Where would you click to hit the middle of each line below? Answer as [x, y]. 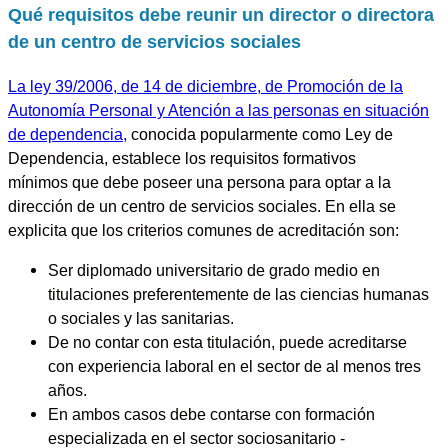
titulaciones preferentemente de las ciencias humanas [238, 293]
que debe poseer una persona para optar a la [229, 181]
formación [340, 413]
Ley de [369, 133]
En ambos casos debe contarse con [176, 413]
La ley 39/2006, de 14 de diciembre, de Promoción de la [205, 85]
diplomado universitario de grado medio [217, 269]
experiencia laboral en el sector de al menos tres [249, 365]
